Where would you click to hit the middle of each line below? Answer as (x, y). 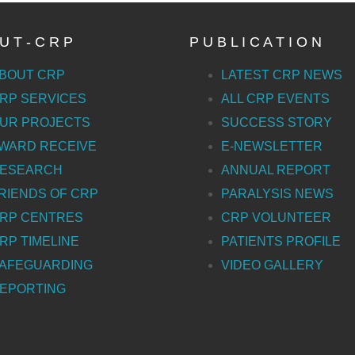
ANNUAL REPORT (276, 170)
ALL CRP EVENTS (275, 99)
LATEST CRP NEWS (282, 75)
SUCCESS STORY (277, 122)
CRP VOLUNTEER (276, 218)
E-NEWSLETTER (272, 146)
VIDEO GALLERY (272, 265)
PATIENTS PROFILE (281, 241)
